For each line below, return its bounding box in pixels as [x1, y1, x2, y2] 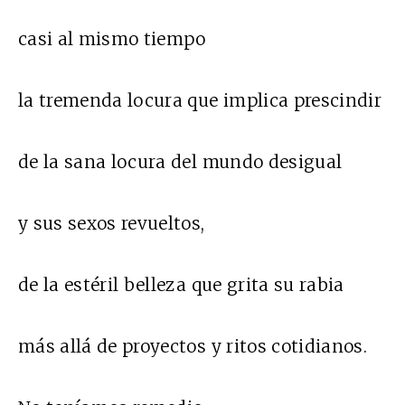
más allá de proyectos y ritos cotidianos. [18, 335, 368, 358]
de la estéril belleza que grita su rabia [18, 274, 344, 297]
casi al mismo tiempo [18, 28, 206, 51]
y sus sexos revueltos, [18, 212, 205, 235]
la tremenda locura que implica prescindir [18, 89, 382, 112]
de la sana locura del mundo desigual [18, 151, 343, 174]
